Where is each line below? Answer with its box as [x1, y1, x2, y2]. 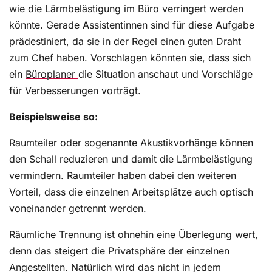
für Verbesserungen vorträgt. [9, 84, 141, 97]
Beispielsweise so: [9, 110, 98, 123]
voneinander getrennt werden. [9, 202, 146, 215]
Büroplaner [25, 68, 78, 81]
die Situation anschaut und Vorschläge [78, 68, 253, 81]
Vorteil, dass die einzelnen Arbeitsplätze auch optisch [9, 186, 253, 199]
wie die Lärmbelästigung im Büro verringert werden [9, 2, 243, 15]
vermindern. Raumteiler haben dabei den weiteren [9, 169, 236, 182]
